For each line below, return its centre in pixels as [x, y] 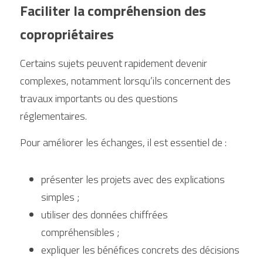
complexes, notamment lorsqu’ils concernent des [125, 81]
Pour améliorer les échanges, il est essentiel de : [123, 142]
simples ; [60, 197]
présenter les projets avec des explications [133, 179]
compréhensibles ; [80, 232]
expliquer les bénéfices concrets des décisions [140, 250]
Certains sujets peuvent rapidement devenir [114, 63]
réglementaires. [53, 116]
